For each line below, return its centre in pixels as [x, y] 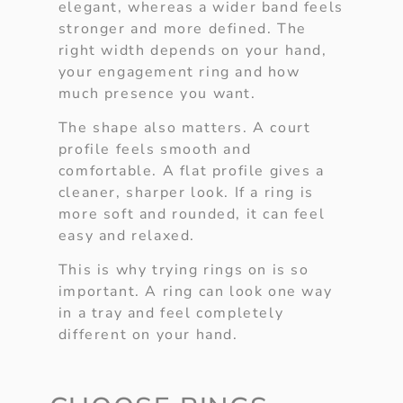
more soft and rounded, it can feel [192, 214]
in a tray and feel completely [171, 313]
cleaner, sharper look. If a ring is [186, 193]
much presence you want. [157, 93]
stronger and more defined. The [182, 28]
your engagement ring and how [179, 72]
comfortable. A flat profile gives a [191, 171]
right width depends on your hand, [193, 50]
